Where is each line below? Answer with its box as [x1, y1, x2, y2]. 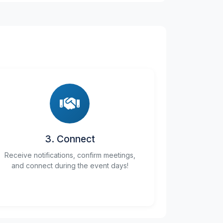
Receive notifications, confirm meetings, [4, 151, 135, 159]
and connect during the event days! [11, 161, 128, 170]
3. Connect [44, 133, 95, 145]
